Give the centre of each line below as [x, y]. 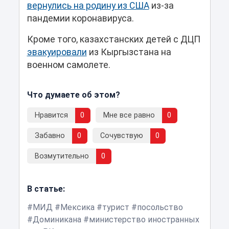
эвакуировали [57, 52]
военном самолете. [68, 65]
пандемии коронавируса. [80, 19]
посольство [160, 208]
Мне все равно [129, 116]
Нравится [51, 116]
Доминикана [57, 220]
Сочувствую [121, 136]
